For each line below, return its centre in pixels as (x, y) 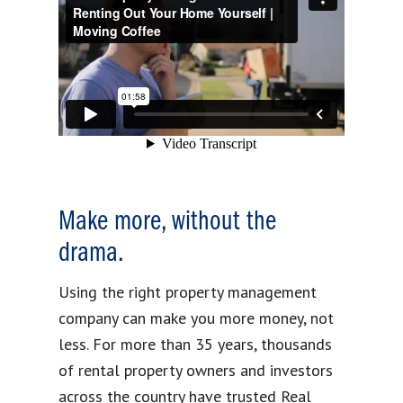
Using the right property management (188, 292)
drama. (91, 254)
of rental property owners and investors (196, 371)
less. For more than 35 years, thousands (195, 345)
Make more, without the (167, 223)
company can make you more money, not (196, 318)
